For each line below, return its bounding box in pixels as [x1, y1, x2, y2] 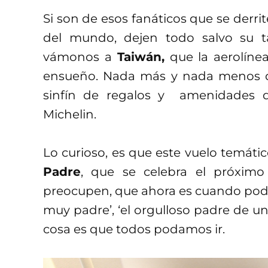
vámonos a [43, 49, 117, 64]
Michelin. [43, 106, 96, 121]
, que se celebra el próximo [81, 164, 264, 179]
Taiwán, [117, 49, 165, 64]
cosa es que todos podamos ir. [43, 221, 225, 236]
